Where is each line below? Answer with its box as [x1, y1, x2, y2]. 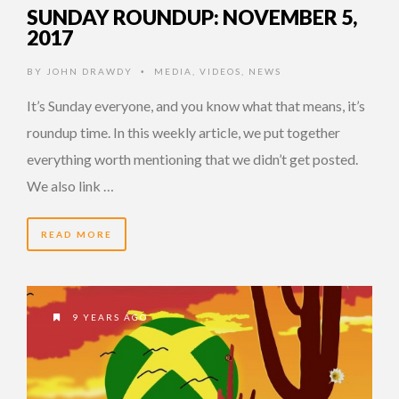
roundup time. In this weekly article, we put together [27, 123, 340, 141]
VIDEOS [199, 65, 241, 77]
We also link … [27, 176, 114, 194]
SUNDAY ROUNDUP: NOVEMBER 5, [27, 4, 357, 29]
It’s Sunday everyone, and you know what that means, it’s [27, 96, 365, 114]
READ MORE [41, 228, 112, 240]
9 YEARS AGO [69, 311, 148, 322]
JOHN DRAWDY [46, 65, 133, 77]
